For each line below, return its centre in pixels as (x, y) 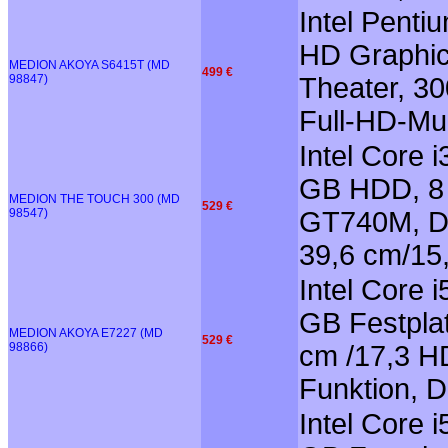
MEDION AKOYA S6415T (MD (89, 64)
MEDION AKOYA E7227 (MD (86, 332)
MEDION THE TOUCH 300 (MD (94, 198)
